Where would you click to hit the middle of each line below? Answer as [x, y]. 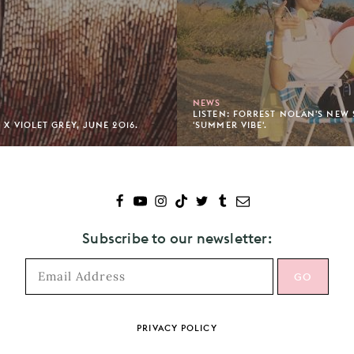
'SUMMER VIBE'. [230, 125]
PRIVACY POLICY [177, 328]
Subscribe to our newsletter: [177, 239]
